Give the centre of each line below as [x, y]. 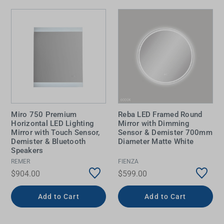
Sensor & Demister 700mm [165, 132]
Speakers [27, 150]
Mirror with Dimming [154, 123]
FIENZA [128, 162]
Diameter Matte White [156, 141]
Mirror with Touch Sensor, [55, 132]
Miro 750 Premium [44, 114]
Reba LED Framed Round [160, 114]
